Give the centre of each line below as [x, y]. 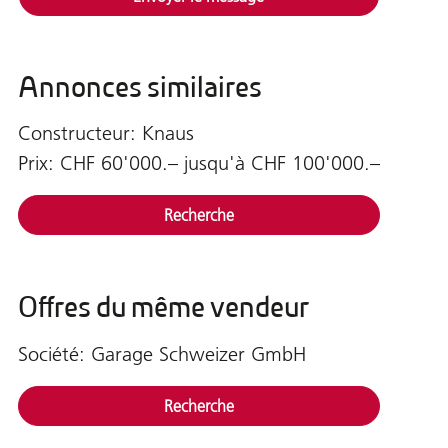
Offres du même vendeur [163, 307]
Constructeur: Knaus [105, 133]
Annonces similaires [139, 86]
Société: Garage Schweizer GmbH [161, 353]
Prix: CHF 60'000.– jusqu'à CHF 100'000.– [198, 163]
